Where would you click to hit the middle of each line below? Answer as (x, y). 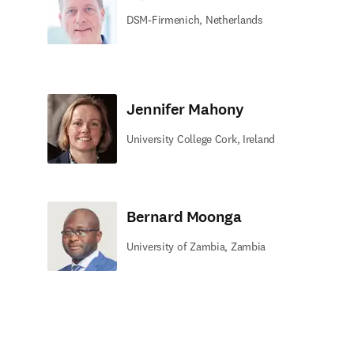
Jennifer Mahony (185, 109)
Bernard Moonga (184, 217)
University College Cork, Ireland (201, 139)
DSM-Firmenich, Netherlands (195, 20)
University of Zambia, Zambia (196, 247)
